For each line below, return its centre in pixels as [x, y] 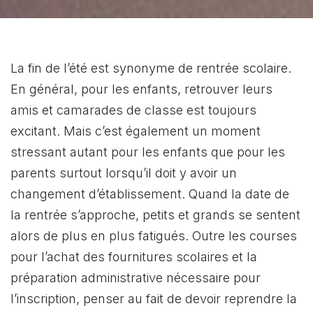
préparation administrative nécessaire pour [136, 277]
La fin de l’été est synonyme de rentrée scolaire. [151, 68]
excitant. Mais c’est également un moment [136, 131]
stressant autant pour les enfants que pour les [148, 152]
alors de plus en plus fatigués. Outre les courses [154, 235]
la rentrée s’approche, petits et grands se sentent [155, 214]
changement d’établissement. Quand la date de [150, 194]
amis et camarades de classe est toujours [133, 110]
